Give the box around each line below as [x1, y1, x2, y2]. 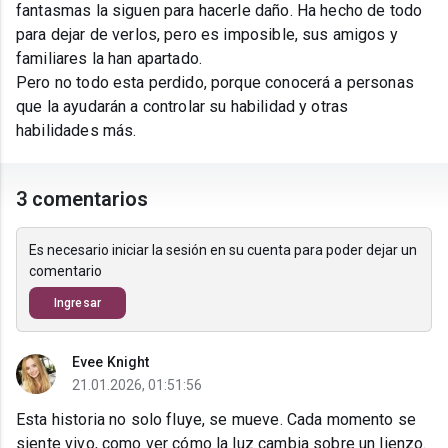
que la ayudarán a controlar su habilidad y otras [16, 97, 349, 117]
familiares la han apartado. [16, 49, 207, 69]
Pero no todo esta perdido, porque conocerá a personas [16, 73, 414, 93]
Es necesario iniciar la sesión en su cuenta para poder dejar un [29, 242, 417, 259]
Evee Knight [72, 354, 150, 371]
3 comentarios [16, 187, 149, 212]
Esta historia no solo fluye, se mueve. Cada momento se [16, 410, 417, 430]
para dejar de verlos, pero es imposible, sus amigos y [16, 25, 398, 45]
